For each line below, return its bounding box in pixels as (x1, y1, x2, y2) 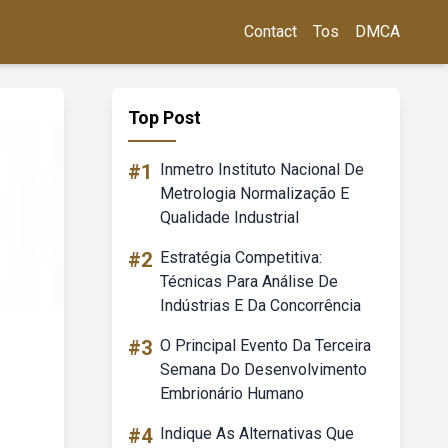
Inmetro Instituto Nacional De (160, 160, 364, 179)
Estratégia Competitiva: (160, 248, 322, 267)
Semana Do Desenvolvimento (160, 360, 367, 379)
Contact (244, 22, 297, 41)
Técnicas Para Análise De (160, 272, 338, 291)
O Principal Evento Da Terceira (160, 336, 371, 355)
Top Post (128, 107, 201, 128)
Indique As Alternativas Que (160, 424, 354, 443)
